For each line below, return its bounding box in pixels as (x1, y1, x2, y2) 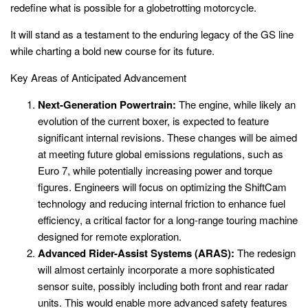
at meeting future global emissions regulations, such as (38, 146, 283, 161)
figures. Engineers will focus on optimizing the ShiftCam (38, 179, 287, 194)
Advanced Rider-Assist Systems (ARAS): (38, 245, 234, 261)
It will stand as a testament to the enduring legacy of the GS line (10, 26, 294, 41)
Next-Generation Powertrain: (38, 96, 176, 112)
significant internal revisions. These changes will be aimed (38, 129, 297, 144)
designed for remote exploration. (38, 228, 181, 243)
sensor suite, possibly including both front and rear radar (38, 278, 288, 293)
